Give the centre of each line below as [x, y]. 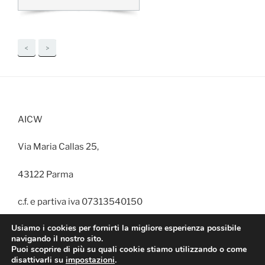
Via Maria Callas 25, [58, 147]
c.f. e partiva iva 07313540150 [80, 202]
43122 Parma [46, 174]
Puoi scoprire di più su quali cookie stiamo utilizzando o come [129, 249]
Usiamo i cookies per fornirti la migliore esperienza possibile [126, 228]
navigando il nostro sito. [57, 239]
